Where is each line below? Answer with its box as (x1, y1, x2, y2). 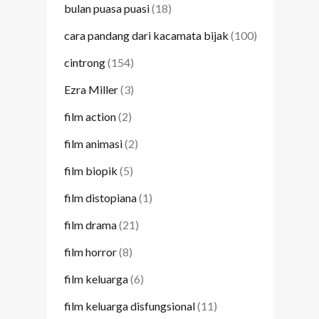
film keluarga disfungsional (64, 299, 195, 313)
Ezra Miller (64, 83, 118, 97)
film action (64, 110, 116, 124)
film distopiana (64, 191, 137, 205)
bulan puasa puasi (64, 1, 150, 16)
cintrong (64, 56, 105, 70)
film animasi (64, 137, 122, 151)
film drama (64, 218, 117, 232)
